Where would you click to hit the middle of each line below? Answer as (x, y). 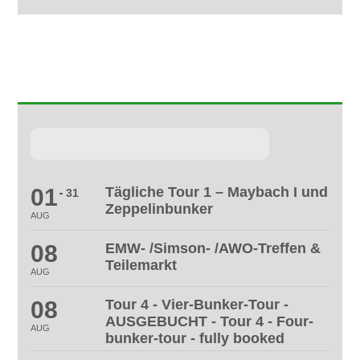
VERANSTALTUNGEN (127, 88)
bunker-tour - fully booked (195, 338)
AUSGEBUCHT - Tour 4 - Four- (210, 321)
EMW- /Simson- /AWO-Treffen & (213, 248)
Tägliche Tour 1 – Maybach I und (217, 192)
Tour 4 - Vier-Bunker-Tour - (197, 304)
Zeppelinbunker (160, 209)
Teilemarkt (141, 265)
